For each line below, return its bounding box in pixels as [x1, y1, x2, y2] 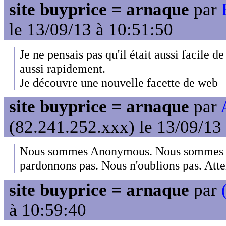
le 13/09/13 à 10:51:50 [9, 20, 173, 40]
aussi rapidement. [20, 61, 105, 75]
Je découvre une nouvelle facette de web [20, 75, 218, 89]
